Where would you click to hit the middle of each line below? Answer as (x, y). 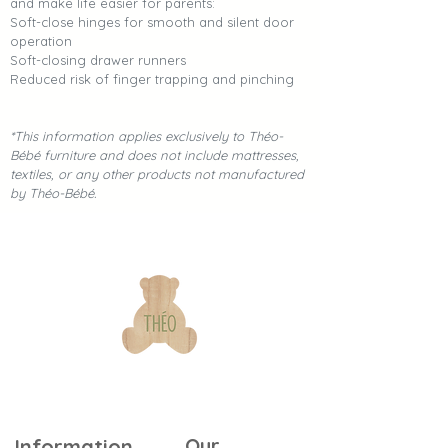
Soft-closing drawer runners (98, 60)
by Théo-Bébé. (53, 193)
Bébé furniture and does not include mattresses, (154, 155)
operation (41, 41)
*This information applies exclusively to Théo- (146, 136)
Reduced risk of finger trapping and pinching (152, 79)
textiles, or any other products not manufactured (157, 174)
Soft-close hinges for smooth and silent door (152, 22)
